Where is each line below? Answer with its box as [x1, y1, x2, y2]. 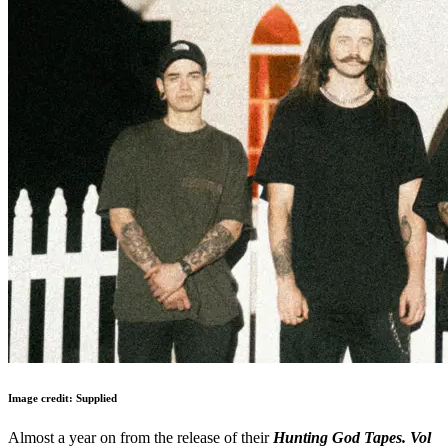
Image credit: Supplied [8, 391, 117, 404]
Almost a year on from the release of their [8, 428, 273, 446]
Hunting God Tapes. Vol [273, 428, 431, 446]
